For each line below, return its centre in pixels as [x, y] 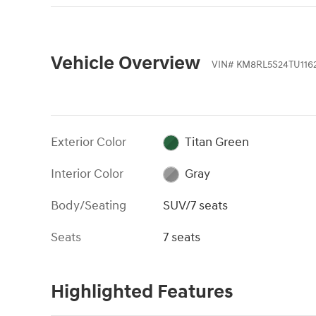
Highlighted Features [142, 292]
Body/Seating [89, 206]
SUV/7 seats [196, 206]
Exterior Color [89, 142]
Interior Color [87, 174]
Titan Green [217, 142]
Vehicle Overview [126, 64]
